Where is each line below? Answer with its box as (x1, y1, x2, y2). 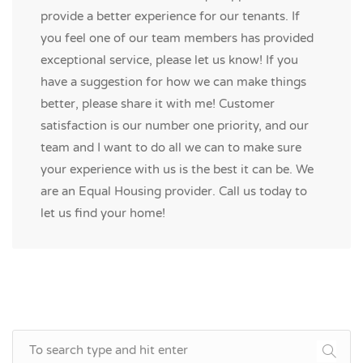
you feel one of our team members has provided (41, 31, 314, 45)
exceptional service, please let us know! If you (41, 53, 298, 67)
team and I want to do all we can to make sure (41, 140, 301, 155)
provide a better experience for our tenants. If (41, 9, 300, 23)
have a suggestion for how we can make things (41, 75, 306, 89)
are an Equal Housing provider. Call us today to (41, 184, 307, 199)
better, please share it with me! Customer (41, 96, 275, 111)
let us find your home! (41, 206, 165, 220)
